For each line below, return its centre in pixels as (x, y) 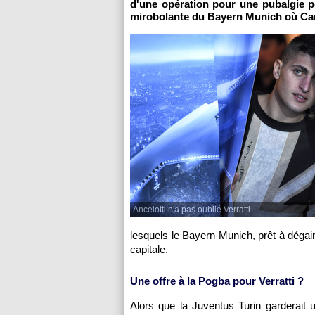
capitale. (149, 249)
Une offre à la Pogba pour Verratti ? (217, 281)
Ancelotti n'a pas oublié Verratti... (195, 210)
